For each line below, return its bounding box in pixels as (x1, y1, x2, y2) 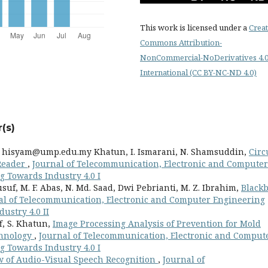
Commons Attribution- (140, 37, 222, 48)
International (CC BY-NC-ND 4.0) (140, 67, 257, 78)
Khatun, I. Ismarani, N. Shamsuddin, (92, 146, 249, 157)
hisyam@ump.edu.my (2, 146, 92, 157)
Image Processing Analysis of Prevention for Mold (53, 218, 261, 229)
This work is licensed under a (140, 22, 249, 33)
